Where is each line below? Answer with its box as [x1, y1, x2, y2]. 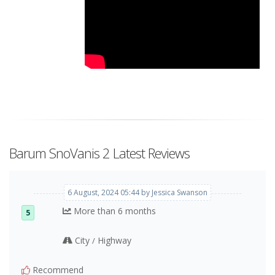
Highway [95, 234, 132, 246]
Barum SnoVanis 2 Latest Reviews [9, 143, 190, 162]
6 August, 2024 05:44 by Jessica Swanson [68, 187, 207, 198]
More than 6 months [71, 204, 157, 217]
